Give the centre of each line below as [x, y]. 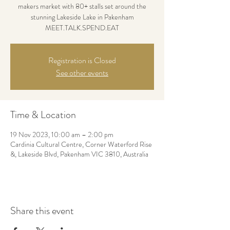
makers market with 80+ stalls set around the [82, 6]
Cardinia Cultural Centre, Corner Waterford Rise [81, 144]
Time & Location [43, 115]
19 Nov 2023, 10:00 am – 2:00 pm [62, 135]
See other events [82, 73]
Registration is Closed [82, 60]
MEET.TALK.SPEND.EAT [82, 28]
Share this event [42, 211]
